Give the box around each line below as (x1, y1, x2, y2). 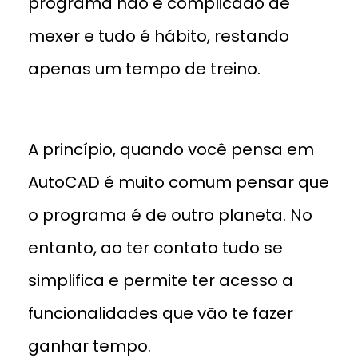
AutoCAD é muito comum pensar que (28, 171, 329, 193)
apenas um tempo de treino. (28, 58, 261, 80)
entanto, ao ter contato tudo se (28, 237, 283, 259)
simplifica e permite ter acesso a (28, 269, 293, 292)
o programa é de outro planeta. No (28, 204, 312, 226)
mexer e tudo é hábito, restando (28, 25, 289, 47)
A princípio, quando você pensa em (28, 138, 314, 161)
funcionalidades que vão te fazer (28, 302, 293, 324)
